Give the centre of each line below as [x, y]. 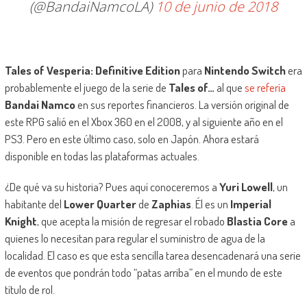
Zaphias [171, 204]
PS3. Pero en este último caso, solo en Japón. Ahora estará [132, 139]
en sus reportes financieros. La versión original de [182, 105]
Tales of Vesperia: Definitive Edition [92, 71]
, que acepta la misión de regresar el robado [132, 221]
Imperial [250, 204]
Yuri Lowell [246, 187]
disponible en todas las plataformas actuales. [102, 156]
